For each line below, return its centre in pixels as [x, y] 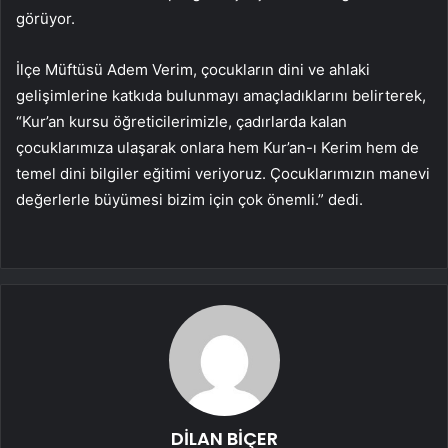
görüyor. [45, 19]
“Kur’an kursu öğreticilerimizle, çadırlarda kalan [181, 122]
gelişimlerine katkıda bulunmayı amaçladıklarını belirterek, [221, 96]
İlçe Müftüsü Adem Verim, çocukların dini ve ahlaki [193, 70]
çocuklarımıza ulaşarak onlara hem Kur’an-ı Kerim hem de [217, 148]
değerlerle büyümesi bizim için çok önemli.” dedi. [189, 200]
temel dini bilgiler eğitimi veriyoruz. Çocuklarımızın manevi [223, 174]
